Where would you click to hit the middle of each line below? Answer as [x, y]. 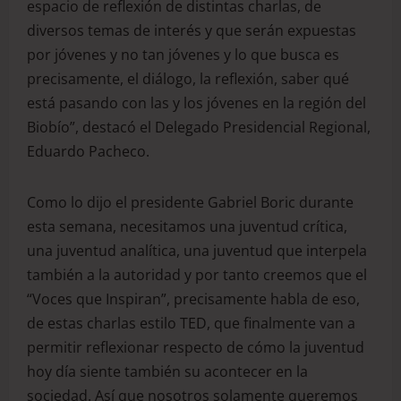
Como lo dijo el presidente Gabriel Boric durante [190, 202]
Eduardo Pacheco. [92, 151]
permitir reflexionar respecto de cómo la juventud [196, 347]
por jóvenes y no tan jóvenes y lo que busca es [183, 54]
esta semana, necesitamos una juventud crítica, [187, 226]
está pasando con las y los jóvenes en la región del [196, 102]
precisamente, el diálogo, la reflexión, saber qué [188, 78]
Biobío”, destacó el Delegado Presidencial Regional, [199, 127]
